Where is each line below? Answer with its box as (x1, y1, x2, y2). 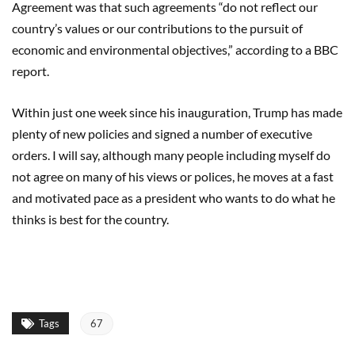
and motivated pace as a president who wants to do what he (12, 189, 335, 205)
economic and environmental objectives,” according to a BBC (12, 41, 338, 57)
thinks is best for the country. (12, 211, 169, 227)
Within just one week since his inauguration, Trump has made (12, 104, 342, 120)
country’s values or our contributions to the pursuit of (12, 20, 303, 36)
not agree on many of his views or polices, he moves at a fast (12, 168, 334, 184)
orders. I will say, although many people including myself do (12, 147, 330, 162)
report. (12, 63, 49, 78)
